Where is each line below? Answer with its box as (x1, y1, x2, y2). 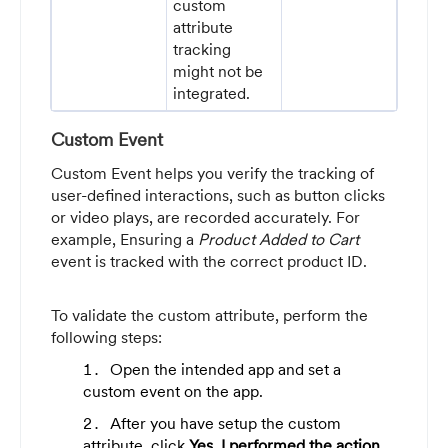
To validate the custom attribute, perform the (51, 305, 368, 325)
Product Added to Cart (198, 229, 359, 249)
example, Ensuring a (51, 229, 198, 249)
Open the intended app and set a (110, 359, 341, 379)
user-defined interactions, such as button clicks (51, 185, 385, 205)
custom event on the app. (83, 381, 263, 401)
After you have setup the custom (110, 413, 341, 433)
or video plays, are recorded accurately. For (51, 207, 360, 227)
